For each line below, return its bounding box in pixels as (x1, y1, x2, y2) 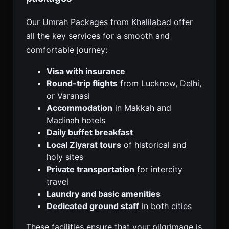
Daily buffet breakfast (47, 127, 133, 138)
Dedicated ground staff (47, 200, 139, 211)
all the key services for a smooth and (26, 30, 170, 41)
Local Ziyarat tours (47, 139, 121, 150)
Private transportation (47, 164, 134, 174)
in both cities (139, 200, 192, 211)
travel (47, 176, 68, 187)
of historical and (121, 139, 187, 150)
